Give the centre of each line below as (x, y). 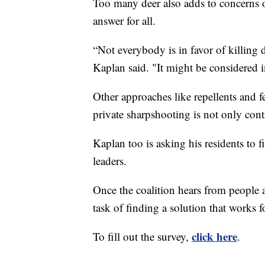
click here (214, 237)
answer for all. (124, 21)
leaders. (110, 161)
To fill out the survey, (142, 237)
